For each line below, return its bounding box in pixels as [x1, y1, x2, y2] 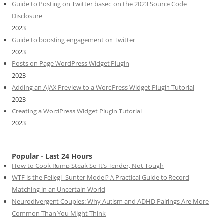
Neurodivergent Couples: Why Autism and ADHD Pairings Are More [12, 196, 209, 206]
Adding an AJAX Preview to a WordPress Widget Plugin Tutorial [12, 82, 194, 92]
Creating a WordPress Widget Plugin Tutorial [12, 106, 142, 115]
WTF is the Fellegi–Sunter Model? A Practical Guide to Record [12, 172, 189, 182]
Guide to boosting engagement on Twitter [12, 35, 135, 44]
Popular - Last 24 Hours [12, 151, 92, 161]
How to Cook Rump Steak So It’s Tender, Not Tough [12, 161, 164, 170]
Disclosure [12, 11, 42, 20]
